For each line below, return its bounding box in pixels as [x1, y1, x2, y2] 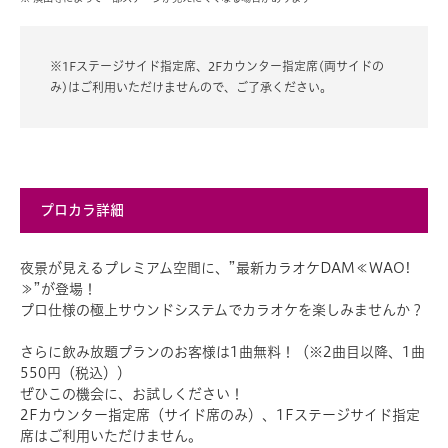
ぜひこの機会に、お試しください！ [20, 386, 244, 401]
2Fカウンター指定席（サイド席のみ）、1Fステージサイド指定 [20, 407, 420, 422]
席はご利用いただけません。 [20, 428, 202, 443]
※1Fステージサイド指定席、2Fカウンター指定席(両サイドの [50, 59, 384, 72]
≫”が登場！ [20, 281, 97, 296]
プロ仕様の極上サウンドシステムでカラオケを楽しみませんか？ [20, 302, 424, 317]
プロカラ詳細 [40, 202, 124, 217]
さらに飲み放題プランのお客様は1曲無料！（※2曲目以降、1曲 [20, 344, 425, 359]
